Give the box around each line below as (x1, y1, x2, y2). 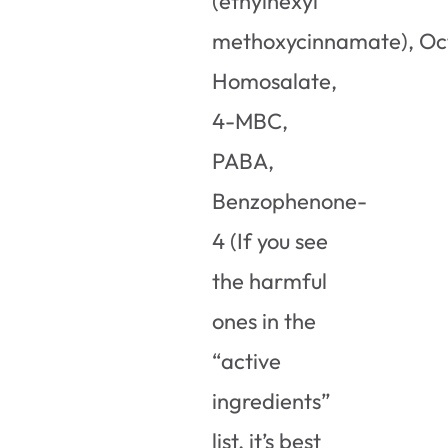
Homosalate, (212, 66, 338, 95)
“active (212, 346, 282, 375)
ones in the (212, 306, 317, 335)
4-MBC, (212, 106, 289, 135)
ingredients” (212, 386, 332, 415)
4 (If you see (212, 226, 329, 255)
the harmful (212, 266, 328, 295)
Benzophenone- (212, 186, 368, 215)
